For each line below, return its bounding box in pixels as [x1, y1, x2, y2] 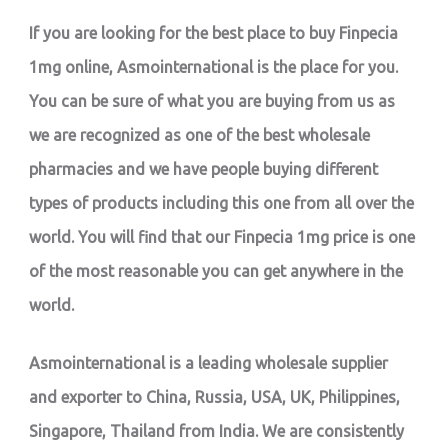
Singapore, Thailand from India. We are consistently [29, 422, 405, 441]
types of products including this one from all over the [29, 194, 415, 213]
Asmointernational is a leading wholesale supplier [29, 354, 389, 373]
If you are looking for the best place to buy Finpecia [29, 24, 399, 43]
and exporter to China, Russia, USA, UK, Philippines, [29, 388, 401, 407]
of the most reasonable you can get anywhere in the [29, 262, 404, 281]
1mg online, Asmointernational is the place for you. [29, 58, 399, 77]
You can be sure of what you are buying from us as [29, 92, 396, 111]
